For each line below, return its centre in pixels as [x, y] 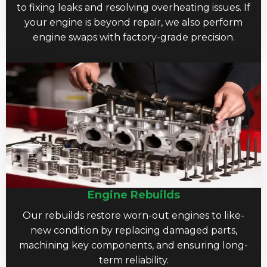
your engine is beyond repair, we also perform [133, 22]
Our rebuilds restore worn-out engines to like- [133, 215]
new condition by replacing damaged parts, [133, 230]
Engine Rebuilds [133, 195]
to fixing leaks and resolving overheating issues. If [133, 7]
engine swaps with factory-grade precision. [133, 37]
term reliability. [133, 260]
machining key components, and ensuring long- [133, 245]
